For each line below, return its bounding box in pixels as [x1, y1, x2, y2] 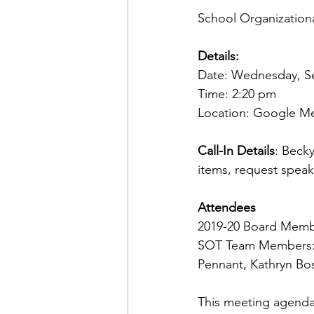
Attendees [198, 200, 256, 215]
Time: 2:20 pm [198, 86, 280, 102]
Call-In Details [198, 143, 275, 158]
